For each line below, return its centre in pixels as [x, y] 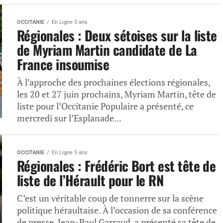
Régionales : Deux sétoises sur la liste [117, 35]
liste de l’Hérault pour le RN [90, 180]
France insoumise [63, 64]
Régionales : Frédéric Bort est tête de [116, 166]
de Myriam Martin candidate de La [107, 50]
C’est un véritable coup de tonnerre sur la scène [110, 198]
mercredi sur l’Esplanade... [69, 118]
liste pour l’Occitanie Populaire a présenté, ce [105, 106]
